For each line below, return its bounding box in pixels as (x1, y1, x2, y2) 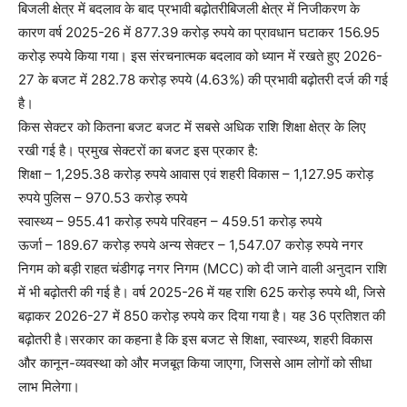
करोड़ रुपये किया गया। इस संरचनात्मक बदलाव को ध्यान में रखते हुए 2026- (18, 46, 382, 65)
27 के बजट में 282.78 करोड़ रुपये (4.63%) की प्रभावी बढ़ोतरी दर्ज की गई (18, 70, 388, 88)
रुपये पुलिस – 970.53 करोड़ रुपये (18, 188, 187, 206)
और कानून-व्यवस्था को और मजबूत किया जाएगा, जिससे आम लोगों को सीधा (18, 353, 372, 372)
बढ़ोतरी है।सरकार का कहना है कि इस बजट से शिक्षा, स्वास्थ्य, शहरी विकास (18, 330, 372, 348)
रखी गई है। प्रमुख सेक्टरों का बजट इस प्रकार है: (18, 141, 258, 159)
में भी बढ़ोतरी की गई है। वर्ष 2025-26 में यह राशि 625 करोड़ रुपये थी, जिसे (18, 283, 385, 301)
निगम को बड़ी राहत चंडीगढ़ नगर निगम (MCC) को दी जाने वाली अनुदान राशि (18, 259, 387, 277)
